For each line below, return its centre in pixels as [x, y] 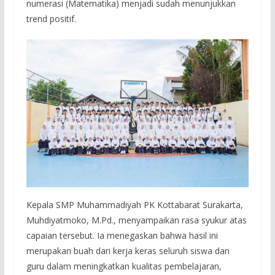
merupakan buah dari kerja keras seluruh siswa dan [128, 251]
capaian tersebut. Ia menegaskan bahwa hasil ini [122, 236]
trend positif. [51, 18]
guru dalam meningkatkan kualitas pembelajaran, [124, 266]
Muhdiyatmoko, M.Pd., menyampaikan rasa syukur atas [136, 220]
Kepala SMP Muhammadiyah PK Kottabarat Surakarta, [134, 205]
